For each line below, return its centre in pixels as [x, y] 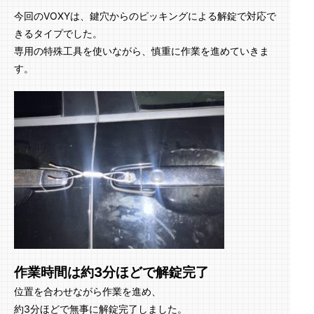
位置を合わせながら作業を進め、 [88, 291]
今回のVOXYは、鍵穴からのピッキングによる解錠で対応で [145, 16]
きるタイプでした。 [58, 33]
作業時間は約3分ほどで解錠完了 [111, 272]
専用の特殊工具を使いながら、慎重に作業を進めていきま [142, 51]
